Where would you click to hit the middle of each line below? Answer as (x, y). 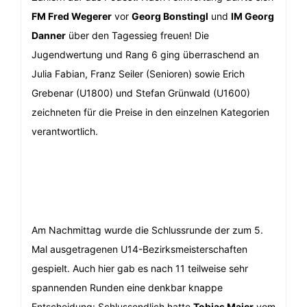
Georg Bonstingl (170, 16)
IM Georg (253, 16)
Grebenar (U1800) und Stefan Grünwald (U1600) (141, 93)
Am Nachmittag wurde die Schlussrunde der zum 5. (147, 230)
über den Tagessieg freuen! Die (137, 36)
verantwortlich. (65, 132)
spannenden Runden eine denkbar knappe (127, 288)
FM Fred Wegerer (72, 16)
